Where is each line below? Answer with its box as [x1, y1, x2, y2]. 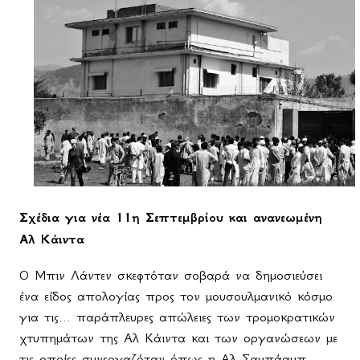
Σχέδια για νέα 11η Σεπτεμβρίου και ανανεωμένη [19, 209, 322, 227]
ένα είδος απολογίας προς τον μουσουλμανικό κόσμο [19, 288, 333, 305]
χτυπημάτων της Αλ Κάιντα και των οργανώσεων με [19, 329, 337, 346]
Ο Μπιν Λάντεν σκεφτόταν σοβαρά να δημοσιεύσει [19, 267, 322, 284]
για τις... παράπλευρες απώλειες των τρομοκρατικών [19, 309, 335, 325]
